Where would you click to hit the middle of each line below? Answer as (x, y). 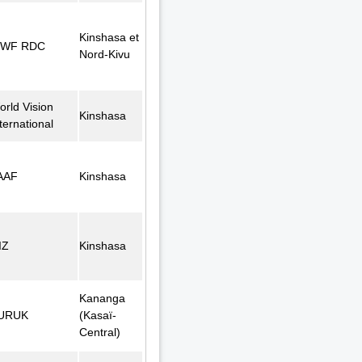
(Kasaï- (98, 315)
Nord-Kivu (105, 54)
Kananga (103, 298)
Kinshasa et (109, 37)
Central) (100, 332)
